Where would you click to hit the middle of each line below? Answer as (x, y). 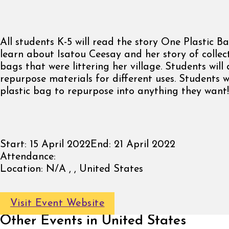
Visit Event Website (57, 204)
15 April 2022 (59, 144)
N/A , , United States (93, 169)
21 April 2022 (143, 144)
